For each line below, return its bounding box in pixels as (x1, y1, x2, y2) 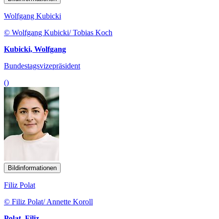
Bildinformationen (8, 164, 57, 172)
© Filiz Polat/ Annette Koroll (4, 197, 93, 206)
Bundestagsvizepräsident (4, 62, 80, 70)
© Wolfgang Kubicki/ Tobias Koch (4, 28, 112, 37)
